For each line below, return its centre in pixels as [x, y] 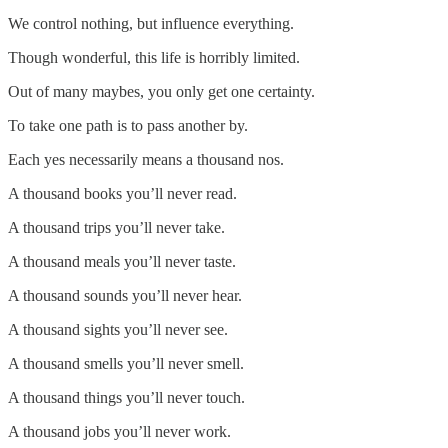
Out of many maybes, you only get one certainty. [161, 91]
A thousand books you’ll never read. [122, 193]
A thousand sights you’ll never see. [118, 329]
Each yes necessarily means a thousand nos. [146, 159]
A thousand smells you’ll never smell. [126, 363]
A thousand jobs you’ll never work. [119, 431]
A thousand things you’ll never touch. [126, 397]
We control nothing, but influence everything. [151, 23]
